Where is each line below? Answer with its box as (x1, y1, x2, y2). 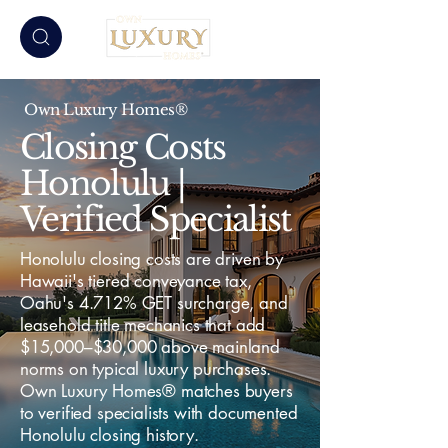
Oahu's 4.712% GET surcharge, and (20, 292, 288, 314)
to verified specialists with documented (20, 402, 298, 424)
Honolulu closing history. (20, 424, 199, 446)
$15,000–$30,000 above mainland (20, 336, 280, 358)
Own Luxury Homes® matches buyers (20, 380, 293, 402)
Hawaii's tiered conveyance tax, (20, 270, 252, 292)
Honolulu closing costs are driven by (20, 248, 283, 270)
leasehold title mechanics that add (20, 314, 266, 336)
